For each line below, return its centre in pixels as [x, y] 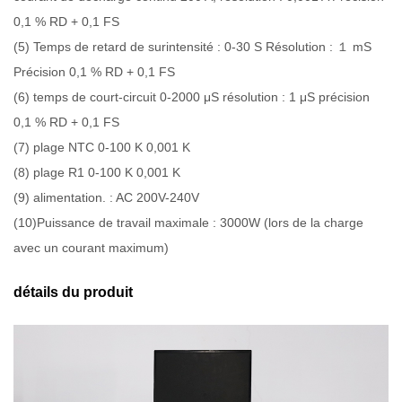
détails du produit [73, 292]
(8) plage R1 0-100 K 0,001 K [97, 172]
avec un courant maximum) [91, 247]
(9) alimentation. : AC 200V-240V [106, 197]
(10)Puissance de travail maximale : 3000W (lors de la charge [188, 222]
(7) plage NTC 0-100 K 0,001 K [102, 147]
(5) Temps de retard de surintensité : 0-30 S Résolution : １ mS [192, 46]
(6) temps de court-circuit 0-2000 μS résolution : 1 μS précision [192, 96]
